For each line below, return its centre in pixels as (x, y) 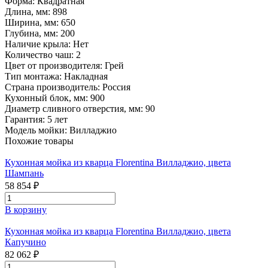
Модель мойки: (37, 130)
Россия (116, 87)
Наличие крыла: (39, 44)
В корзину (26, 209)
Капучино (25, 242)
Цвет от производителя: (55, 65)
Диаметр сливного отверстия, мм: (75, 108)
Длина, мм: (29, 11)
